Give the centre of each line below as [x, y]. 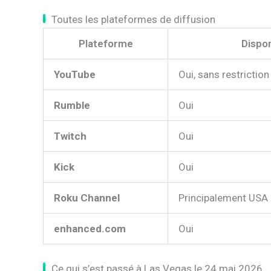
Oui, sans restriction [224, 75]
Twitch [70, 136]
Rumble [72, 106]
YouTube [75, 75]
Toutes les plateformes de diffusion [133, 20]
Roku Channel [87, 198]
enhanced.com [90, 229]
